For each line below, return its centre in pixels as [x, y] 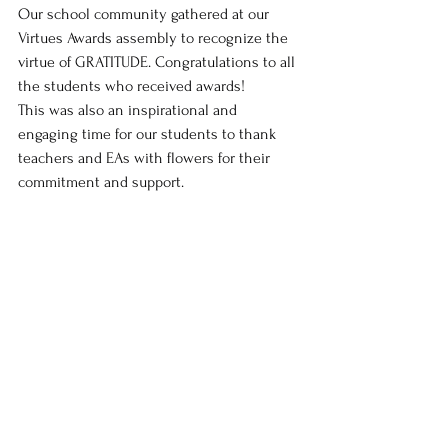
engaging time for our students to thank [149, 134]
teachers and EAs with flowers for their [146, 158]
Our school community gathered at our [145, 14]
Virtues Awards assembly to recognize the [155, 38]
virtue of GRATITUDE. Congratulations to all [158, 62]
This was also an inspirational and [129, 110]
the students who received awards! [131, 86]
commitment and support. [101, 182]
